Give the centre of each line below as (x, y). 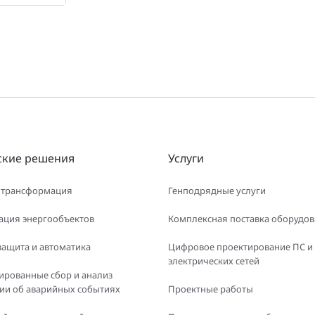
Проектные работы (211, 289)
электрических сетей (214, 261)
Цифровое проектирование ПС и (240, 247)
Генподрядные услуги (217, 191)
